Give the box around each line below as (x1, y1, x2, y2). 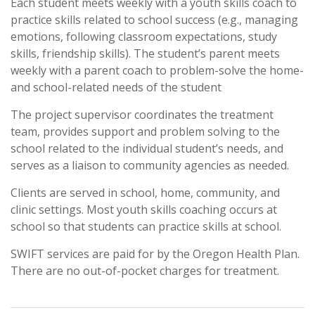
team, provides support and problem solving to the (11, 124, 280, 139)
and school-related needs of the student (11, 79, 221, 95)
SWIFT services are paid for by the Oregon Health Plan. (11, 246, 300, 262)
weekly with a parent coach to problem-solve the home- (11, 63, 304, 78)
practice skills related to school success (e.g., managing (11, 12, 298, 27)
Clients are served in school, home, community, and (11, 185, 280, 200)
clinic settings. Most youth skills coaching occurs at (11, 202, 277, 217)
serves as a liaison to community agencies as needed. (11, 157, 289, 173)
